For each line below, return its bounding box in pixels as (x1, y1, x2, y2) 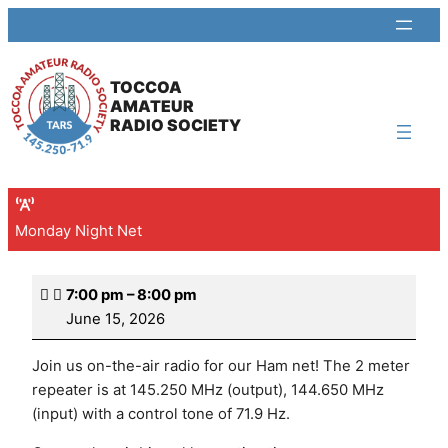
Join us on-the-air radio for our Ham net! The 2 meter (32, 357, 410, 376)
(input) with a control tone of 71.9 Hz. (32, 405, 290, 424)
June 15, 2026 (66, 309, 165, 328)
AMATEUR (110, 97, 194, 117)
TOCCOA (110, 78, 182, 98)
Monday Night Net (15, 222, 143, 241)
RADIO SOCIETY (110, 116, 241, 136)
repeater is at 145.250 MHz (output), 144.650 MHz (32, 381, 384, 400)
